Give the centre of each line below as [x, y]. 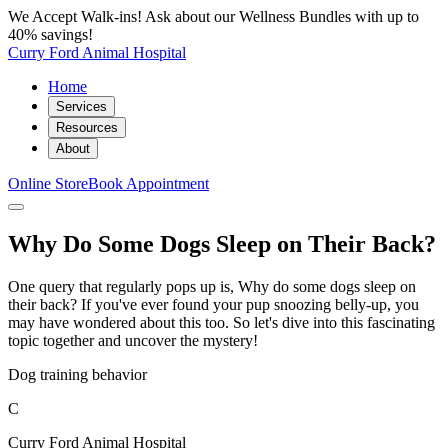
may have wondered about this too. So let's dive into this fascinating [221, 322]
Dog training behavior [77, 374]
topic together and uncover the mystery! [133, 340]
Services [81, 106]
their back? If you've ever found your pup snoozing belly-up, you [213, 304]
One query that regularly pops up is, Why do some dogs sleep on [212, 286]
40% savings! [50, 34]
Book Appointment [148, 183]
